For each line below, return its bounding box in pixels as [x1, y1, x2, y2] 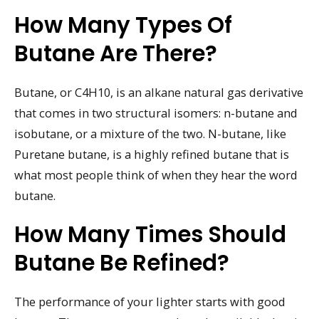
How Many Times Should [14, 218, 286, 250]
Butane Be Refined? [14, 246, 229, 278]
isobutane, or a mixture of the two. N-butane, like [14, 125, 286, 142]
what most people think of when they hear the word [14, 167, 298, 184]
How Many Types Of [14, 9, 232, 41]
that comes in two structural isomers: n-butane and [14, 105, 298, 122]
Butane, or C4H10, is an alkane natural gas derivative [14, 84, 303, 101]
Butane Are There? [14, 38, 217, 70]
